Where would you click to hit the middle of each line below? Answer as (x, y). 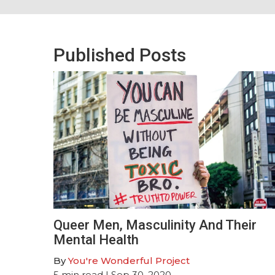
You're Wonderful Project (129, 260)
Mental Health (96, 239)
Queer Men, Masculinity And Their (155, 225)
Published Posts (120, 55)
